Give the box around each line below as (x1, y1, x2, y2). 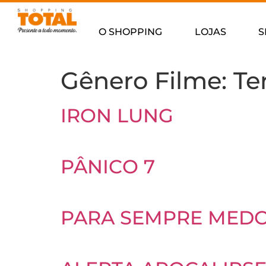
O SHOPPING (99, 26, 163, 37)
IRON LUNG (61, 104, 173, 127)
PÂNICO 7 (61, 155, 155, 178)
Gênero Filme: (61, 66, 233, 95)
